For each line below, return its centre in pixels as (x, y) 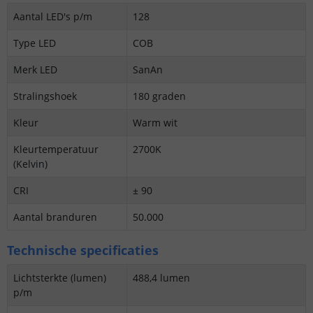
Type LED (35, 43)
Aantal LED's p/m (53, 16)
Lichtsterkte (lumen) (60, 277)
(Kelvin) (30, 163)
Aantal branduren (55, 217)
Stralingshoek (45, 96)
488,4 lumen (161, 277)
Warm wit (156, 122)
